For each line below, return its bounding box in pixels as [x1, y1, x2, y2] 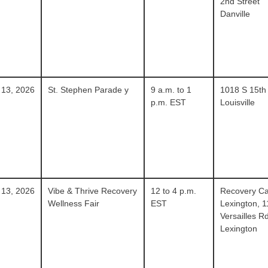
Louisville [220, 98, 255, 107]
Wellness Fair [48, 199, 100, 208]
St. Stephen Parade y [48, 85, 129, 95]
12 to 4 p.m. [150, 186, 196, 196]
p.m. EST [150, 98, 186, 107]
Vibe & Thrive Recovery [48, 186, 138, 196]
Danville [220, 9, 250, 19]
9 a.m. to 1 [150, 85, 191, 95]
